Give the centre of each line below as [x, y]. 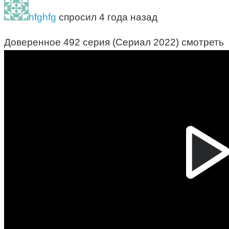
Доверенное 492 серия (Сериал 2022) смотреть [114, 42]
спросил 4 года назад [107, 17]
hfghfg [42, 17]
